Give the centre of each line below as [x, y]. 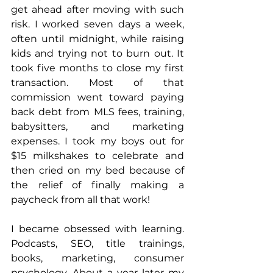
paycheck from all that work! [80, 200]
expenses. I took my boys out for [97, 141]
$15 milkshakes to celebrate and [97, 156]
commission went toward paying [97, 97]
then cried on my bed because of [97, 171]
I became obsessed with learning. [97, 229]
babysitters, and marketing [97, 127]
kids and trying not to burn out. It [97, 54]
